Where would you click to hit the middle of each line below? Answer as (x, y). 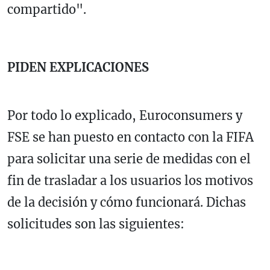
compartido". (47, 9)
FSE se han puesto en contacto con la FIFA (130, 137)
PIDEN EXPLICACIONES (78, 67)
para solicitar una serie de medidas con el (129, 159)
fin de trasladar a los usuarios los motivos (130, 180)
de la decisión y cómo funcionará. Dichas (127, 202)
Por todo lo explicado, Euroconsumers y (125, 115)
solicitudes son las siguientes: (96, 224)
